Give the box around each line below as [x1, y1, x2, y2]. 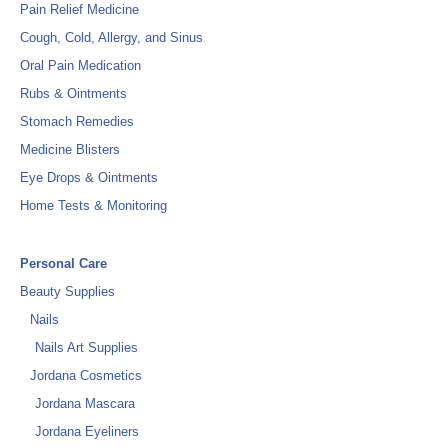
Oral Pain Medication [20, 58, 141, 73]
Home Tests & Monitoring [20, 198, 167, 213]
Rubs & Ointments [20, 86, 127, 101]
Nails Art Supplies [35, 340, 138, 355]
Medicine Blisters [20, 142, 120, 157]
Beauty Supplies [20, 284, 115, 299]
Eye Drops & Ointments [20, 170, 158, 185]
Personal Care [20, 256, 107, 271]
